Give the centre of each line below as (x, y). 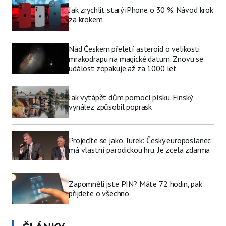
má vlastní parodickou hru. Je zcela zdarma (139, 150)
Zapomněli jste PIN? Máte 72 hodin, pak (135, 183)
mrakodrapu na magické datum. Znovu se (136, 58)
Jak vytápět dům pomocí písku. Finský (131, 97)
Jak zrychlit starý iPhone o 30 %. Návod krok (141, 10)
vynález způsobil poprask (110, 107)
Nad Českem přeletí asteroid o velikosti (134, 49)
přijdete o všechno (99, 193)
